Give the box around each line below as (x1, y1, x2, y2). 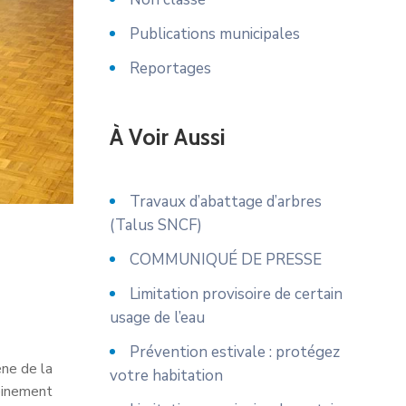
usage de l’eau (110, 307, 205, 328)
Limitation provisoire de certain (130, 284, 343, 304)
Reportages (130, 58, 211, 79)
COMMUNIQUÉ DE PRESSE (130, 249, 322, 270)
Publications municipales (130, 24, 300, 44)
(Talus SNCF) (110, 215, 202, 236)
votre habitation (110, 365, 223, 386)
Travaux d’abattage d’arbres (130, 191, 322, 212)
